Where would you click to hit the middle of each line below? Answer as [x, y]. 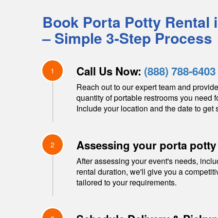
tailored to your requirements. [127, 182]
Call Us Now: [110, 71]
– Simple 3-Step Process [127, 38]
